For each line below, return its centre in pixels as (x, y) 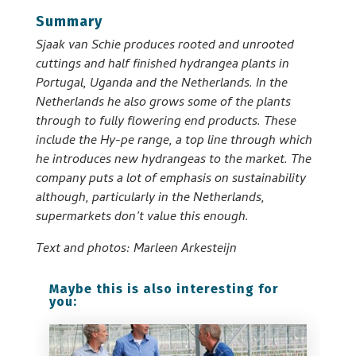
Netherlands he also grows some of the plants (163, 103)
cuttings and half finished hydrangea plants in (162, 65)
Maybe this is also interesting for (164, 288)
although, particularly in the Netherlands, (150, 198)
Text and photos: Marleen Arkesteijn (136, 249)
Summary (69, 21)
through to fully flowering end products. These (166, 122)
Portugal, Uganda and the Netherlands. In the (161, 84)
